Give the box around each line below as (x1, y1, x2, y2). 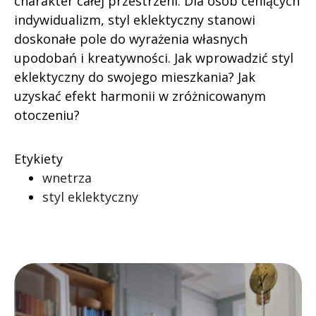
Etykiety (14, 150, 63, 167)
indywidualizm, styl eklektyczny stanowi (14, 11, 255, 28)
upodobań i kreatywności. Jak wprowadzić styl (14, 49, 293, 66)
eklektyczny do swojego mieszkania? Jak (14, 68, 255, 85)
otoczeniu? (14, 107, 80, 123)
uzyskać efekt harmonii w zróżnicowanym (14, 87, 266, 104)
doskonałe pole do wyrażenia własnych (14, 30, 248, 47)
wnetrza (42, 169, 92, 186)
